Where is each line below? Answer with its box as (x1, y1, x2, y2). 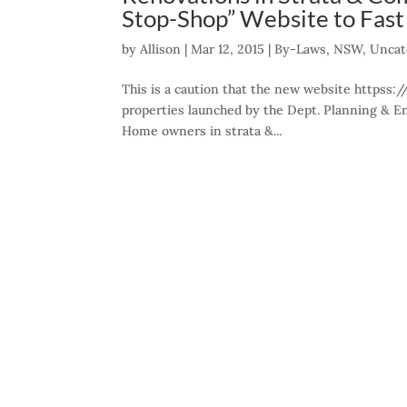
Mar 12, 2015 (191, 41, 265, 57)
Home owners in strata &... (122, 123, 283, 139)
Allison (140, 41, 182, 57)
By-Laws (274, 41, 327, 57)
